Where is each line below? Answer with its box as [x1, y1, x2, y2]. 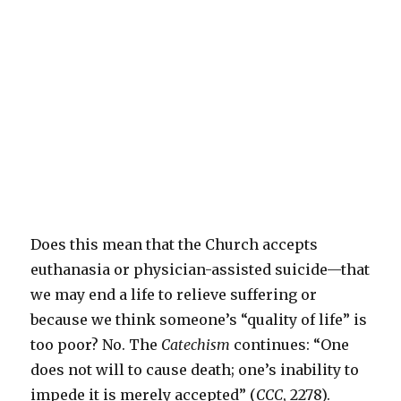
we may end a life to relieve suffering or [30, 286, 318, 304]
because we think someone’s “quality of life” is [30, 311, 368, 329]
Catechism [161, 336, 231, 354]
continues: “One [230, 336, 350, 354]
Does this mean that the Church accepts [30, 235, 319, 254]
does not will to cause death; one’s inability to [30, 361, 360, 380]
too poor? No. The [30, 336, 162, 354]
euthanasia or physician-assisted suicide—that [30, 260, 371, 279]
